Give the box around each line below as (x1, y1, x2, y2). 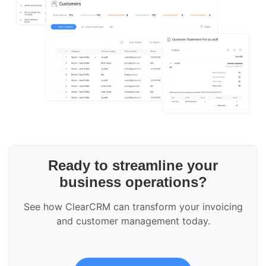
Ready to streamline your (48, 157, 218, 174)
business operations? (59, 174, 207, 191)
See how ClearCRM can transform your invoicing (23, 201, 243, 213)
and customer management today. (56, 215, 210, 227)
